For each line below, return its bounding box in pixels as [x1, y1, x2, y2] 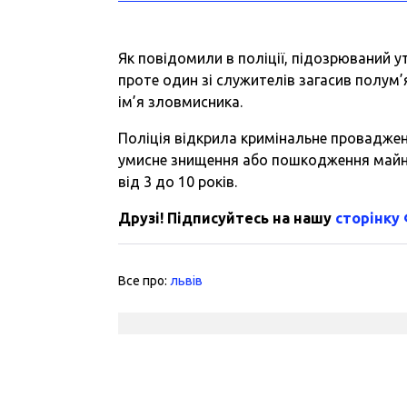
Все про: [118, 273, 171, 288]
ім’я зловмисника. [118, 93, 243, 110]
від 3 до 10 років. [118, 173, 238, 190]
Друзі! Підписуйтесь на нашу [118, 209, 336, 226]
